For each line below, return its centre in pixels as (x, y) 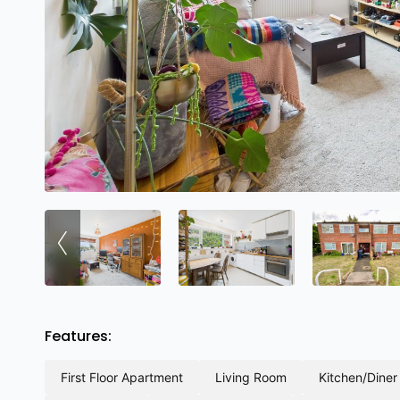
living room (254, 378)
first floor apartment (125, 378)
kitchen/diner (362, 378)
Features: (78, 336)
